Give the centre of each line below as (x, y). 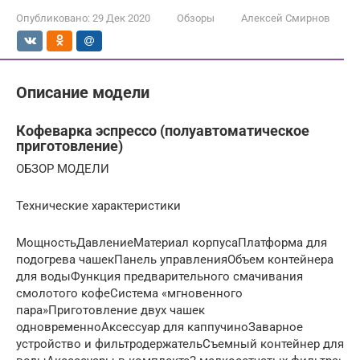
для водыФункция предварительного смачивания (160, 276)
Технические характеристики (98, 205)
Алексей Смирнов (285, 18)
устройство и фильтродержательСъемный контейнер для (180, 344)
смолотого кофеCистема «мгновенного (129, 293)
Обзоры (196, 18)
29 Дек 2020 (121, 18)
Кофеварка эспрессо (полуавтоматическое (163, 130)
